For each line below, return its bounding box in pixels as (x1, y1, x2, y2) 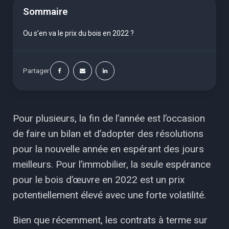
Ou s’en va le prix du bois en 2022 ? (23, 29, 134, 37)
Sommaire (23, 6, 68, 18)
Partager (23, 66, 49, 75)
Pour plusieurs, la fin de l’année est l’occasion (13, 112, 205, 124)
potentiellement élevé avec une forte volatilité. (13, 189, 206, 201)
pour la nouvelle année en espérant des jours (13, 143, 204, 155)
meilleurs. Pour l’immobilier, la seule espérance (13, 158, 211, 170)
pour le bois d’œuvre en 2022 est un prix (13, 173, 185, 186)
